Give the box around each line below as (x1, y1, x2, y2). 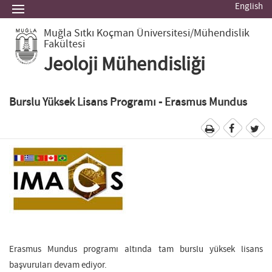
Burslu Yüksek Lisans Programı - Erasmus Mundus (9, 95, 247, 110)
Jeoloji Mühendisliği (43, 52, 205, 78)
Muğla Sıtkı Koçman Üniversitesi (43, 26, 190, 41)
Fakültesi (43, 37, 85, 52)
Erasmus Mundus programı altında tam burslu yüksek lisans (9, 243, 263, 256)
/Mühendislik (189, 26, 250, 41)
